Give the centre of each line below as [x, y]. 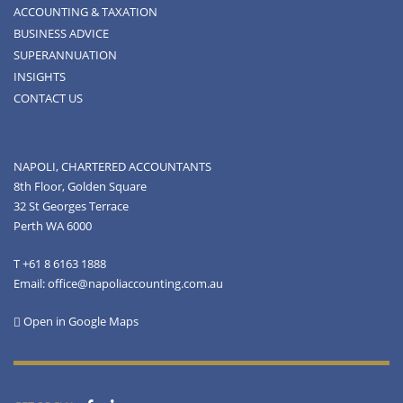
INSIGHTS [40, 76]
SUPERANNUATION [65, 54]
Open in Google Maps [80, 321]
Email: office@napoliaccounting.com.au [118, 283]
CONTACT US [48, 98]
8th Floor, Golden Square [80, 186]
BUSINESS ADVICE [61, 33]
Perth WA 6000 [53, 225]
